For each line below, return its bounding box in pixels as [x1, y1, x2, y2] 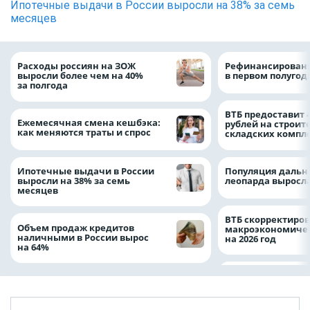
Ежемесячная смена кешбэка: [17, 116, 161, 129]
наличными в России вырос [17, 230, 149, 244]
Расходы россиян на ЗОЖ [17, 60, 136, 73]
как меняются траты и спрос [17, 125, 151, 138]
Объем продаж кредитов [17, 221, 134, 234]
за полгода [17, 79, 70, 92]
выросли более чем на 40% [17, 69, 143, 82]
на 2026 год [225, 232, 276, 245]
